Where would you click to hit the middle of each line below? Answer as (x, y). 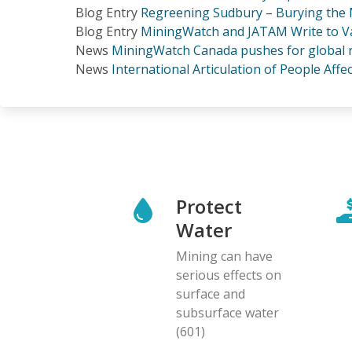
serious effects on (229, 275)
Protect (209, 206)
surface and (211, 293)
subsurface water (227, 312)
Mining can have (224, 256)
